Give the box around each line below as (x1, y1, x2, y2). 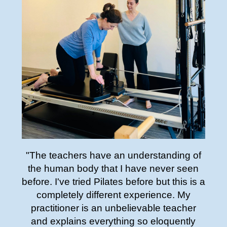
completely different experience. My (36, 190, 191, 201)
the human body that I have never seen (28, 163, 199, 174)
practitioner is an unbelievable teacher (30, 203, 196, 214)
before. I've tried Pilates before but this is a (21, 176, 205, 187)
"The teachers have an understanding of (25, 150, 201, 161)
